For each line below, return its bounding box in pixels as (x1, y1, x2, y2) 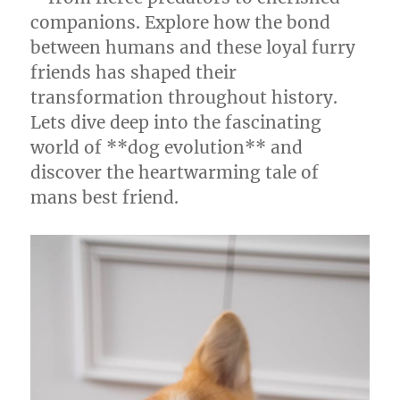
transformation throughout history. (30, 87, 338, 108)
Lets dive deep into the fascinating (30, 112, 322, 133)
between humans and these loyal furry (30, 37, 356, 58)
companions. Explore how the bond (30, 12, 331, 33)
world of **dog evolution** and (30, 137, 304, 158)
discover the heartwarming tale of (30, 162, 320, 183)
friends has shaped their (30, 62, 237, 83)
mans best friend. (30, 187, 179, 208)
